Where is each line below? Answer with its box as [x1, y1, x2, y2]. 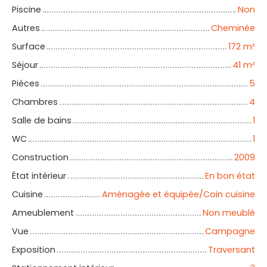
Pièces [12, 77, 39, 90]
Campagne [205, 225, 255, 238]
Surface [12, 41, 45, 53]
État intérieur [12, 170, 66, 182]
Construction [12, 151, 69, 164]
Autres [12, 22, 40, 35]
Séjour [12, 59, 38, 72]
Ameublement [12, 207, 74, 219]
